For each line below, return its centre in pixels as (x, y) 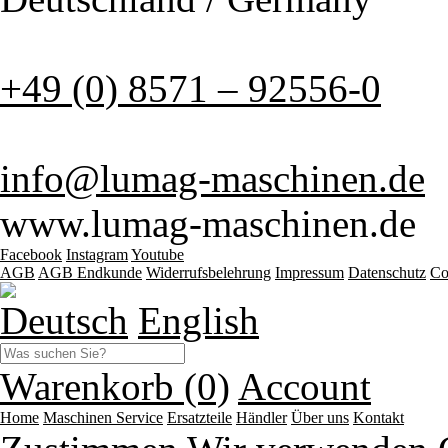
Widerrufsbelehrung (208, 273)
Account (304, 387)
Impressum (309, 273)
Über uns (320, 418)
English (198, 321)
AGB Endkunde (90, 273)
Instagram (97, 255)
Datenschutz (387, 273)
